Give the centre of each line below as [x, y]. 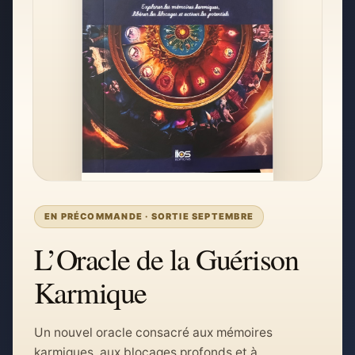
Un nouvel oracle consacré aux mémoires [153, 332]
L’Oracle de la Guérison [166, 259]
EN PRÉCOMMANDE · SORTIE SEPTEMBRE [149, 216]
